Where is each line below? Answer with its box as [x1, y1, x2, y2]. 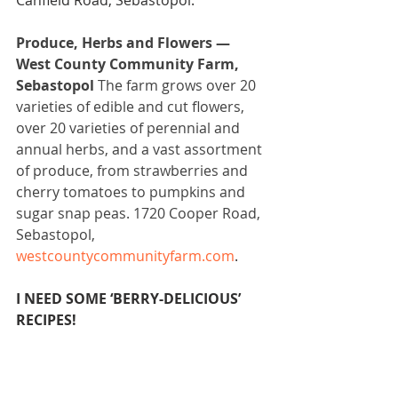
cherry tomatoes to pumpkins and [16, 182, 249, 203]
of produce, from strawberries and [16, 161, 251, 181]
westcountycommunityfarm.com [16, 246, 235, 267]
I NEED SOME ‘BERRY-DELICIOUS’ [16, 289, 244, 309]
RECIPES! [16, 310, 76, 330]
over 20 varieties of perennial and [16, 118, 243, 139]
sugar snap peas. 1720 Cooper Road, [16, 203, 264, 224]
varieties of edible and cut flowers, [16, 97, 248, 117]
